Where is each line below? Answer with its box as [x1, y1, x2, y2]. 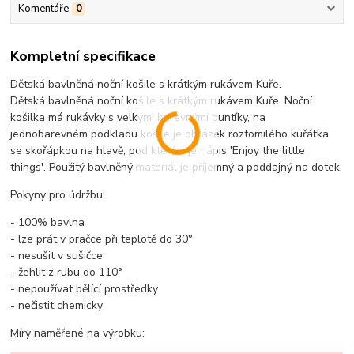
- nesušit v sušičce [10, 248, 104, 264]
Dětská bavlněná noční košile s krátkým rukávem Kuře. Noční [10, 93, 313, 109]
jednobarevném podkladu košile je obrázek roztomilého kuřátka [10, 126, 330, 142]
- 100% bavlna [10, 215, 85, 231]
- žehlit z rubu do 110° [10, 265, 123, 281]
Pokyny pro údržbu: [10, 187, 106, 203]
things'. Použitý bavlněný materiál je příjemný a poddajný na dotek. [10, 160, 343, 175]
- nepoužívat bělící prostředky [10, 281, 159, 297]
